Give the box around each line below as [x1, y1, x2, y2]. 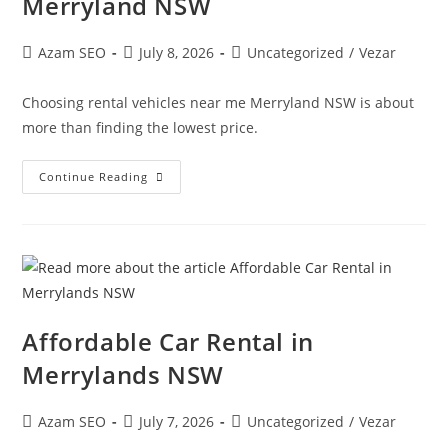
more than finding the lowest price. [22, 118, 259, 137]
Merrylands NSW [22, 358, 224, 391]
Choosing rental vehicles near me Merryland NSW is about [22, 93, 415, 112]
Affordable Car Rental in [22, 325, 314, 358]
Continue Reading [39, 169, 149, 184]
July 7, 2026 [139, 412, 215, 431]
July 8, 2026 [139, 43, 215, 62]
